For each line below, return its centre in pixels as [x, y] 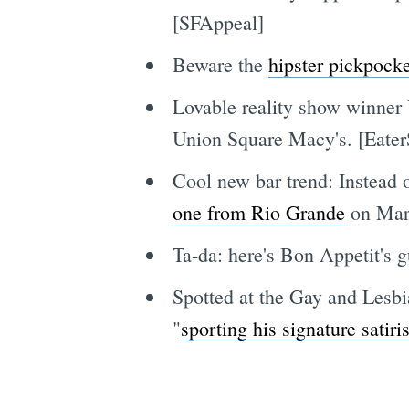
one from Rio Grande [258, 213]
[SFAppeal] [218, 23]
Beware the [220, 65]
